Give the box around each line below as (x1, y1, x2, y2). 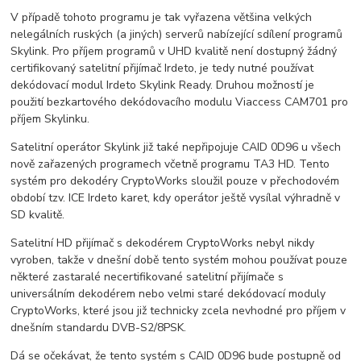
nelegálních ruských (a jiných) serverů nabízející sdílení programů (10, 26, 343, 42)
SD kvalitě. (10, 206, 65, 222)
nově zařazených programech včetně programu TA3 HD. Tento (10, 156, 330, 172)
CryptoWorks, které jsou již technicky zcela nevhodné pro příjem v (10, 302, 346, 318)
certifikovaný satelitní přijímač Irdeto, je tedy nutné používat (10, 60, 314, 76)
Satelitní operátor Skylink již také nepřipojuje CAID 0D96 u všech (10, 139, 342, 155)
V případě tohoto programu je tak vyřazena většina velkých (10, 9, 313, 25)
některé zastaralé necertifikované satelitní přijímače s (10, 268, 284, 284)
